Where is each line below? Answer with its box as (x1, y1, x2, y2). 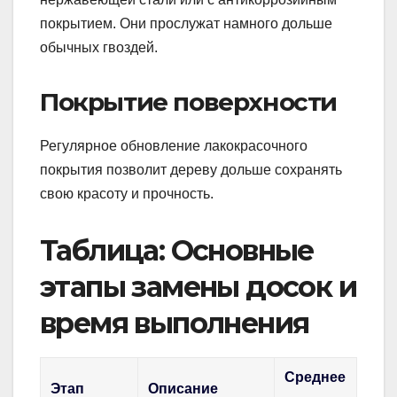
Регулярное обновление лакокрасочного (40, 137, 307, 153)
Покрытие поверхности (40, 86, 337, 117)
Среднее (284, 369, 346, 385)
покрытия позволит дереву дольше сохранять (40, 161, 342, 177)
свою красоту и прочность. (40, 185, 214, 201)
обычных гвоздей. (40, 39, 158, 55)
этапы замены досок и (40, 269, 356, 304)
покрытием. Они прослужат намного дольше (40, 15, 332, 31)
